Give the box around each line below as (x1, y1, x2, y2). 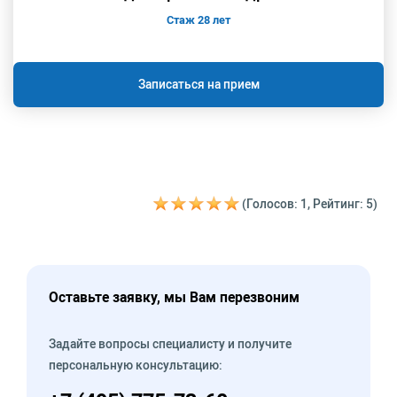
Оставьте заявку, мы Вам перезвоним (49, 287, 300, 307)
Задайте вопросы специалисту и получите (49, 336, 292, 353)
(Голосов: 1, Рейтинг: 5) (242, 196, 378, 213)
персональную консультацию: (49, 357, 222, 374)
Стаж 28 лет (167, 12, 230, 28)
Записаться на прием (137, 76, 260, 93)
